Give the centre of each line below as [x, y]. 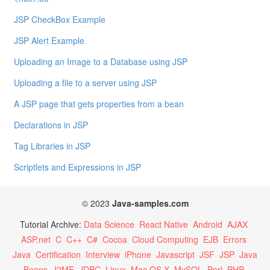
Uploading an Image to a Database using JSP [101, 62]
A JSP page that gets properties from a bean [99, 104]
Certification [58, 255]
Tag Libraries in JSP [52, 146]
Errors [235, 240]
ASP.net [36, 240]
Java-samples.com [150, 203]
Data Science [109, 224]
